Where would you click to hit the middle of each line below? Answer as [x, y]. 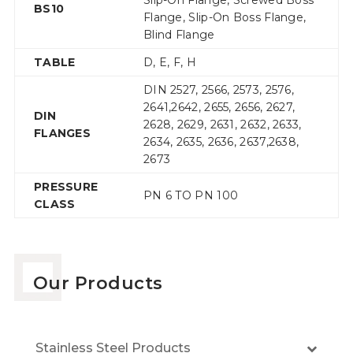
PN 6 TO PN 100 [191, 196]
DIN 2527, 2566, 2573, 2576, [219, 90]
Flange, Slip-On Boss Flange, [225, 18]
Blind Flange [179, 35]
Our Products [98, 284]
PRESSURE [66, 187]
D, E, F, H [169, 63]
